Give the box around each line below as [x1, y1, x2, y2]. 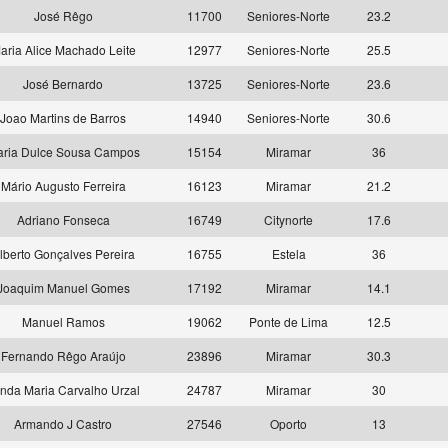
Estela [271, 245, 306, 262]
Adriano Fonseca [16, 211, 110, 228]
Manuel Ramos [21, 313, 105, 330]
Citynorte [264, 211, 313, 228]
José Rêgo [33, 7, 93, 24]
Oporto [270, 415, 307, 432]
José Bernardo [23, 75, 103, 92]
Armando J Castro [14, 415, 112, 432]
